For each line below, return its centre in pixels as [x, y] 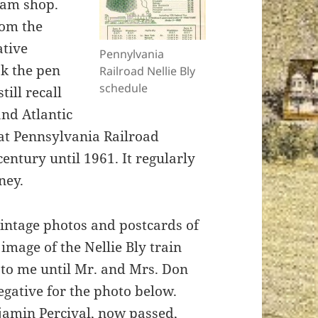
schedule [123, 88]
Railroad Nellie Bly [147, 71]
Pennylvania [131, 54]
